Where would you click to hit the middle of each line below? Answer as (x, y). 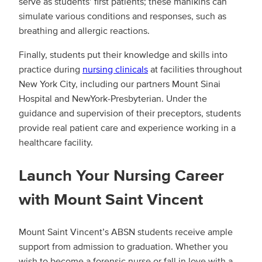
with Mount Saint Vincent (111, 200)
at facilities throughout (195, 70)
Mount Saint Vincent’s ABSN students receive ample (126, 232)
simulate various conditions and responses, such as (123, 17)
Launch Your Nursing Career (121, 176)
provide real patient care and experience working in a (127, 128)
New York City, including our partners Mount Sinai (120, 85)
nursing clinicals (115, 70)
